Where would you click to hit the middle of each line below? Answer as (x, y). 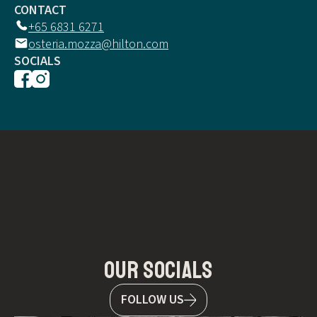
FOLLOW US (152, 300)
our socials (158, 271)
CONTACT (40, 11)
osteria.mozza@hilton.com (98, 45)
